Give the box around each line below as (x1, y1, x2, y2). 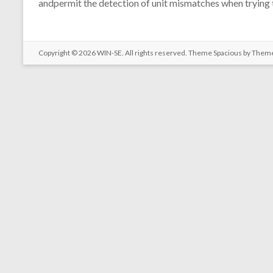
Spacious (213, 48, 242, 57)
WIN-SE (97, 48, 122, 57)
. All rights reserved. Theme (122, 48, 213, 57)
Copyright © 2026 (38, 48, 97, 57)
